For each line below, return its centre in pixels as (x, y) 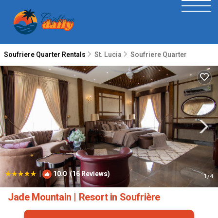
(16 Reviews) (88, 174)
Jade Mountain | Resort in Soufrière (84, 197)
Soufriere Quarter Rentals (45, 55)
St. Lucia (108, 55)
